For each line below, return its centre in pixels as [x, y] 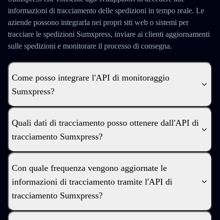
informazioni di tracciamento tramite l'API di [92, 182]
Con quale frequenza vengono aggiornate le [89, 168]
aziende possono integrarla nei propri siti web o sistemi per [98, 22]
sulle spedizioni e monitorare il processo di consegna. [90, 46]
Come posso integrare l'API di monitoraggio [91, 78]
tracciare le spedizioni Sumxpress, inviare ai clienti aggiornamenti [109, 34]
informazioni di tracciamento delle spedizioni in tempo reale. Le [106, 11]
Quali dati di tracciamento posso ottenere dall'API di [105, 123]
